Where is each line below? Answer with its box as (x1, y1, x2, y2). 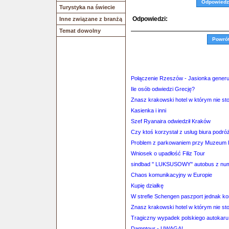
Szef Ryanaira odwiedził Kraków (131, 118, 211, 124)
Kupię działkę (131, 182, 164, 189)
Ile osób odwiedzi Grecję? (131, 86, 195, 92)
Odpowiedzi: (132, 15, 168, 22)
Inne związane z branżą (59, 16, 122, 22)
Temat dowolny (59, 28, 101, 34)
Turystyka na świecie (59, 4, 115, 10)
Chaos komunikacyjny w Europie (131, 172, 212, 178)
